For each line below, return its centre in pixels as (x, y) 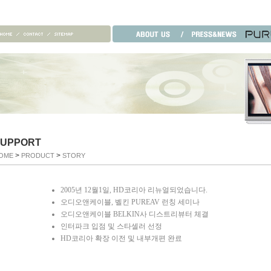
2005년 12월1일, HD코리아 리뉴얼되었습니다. (134, 190)
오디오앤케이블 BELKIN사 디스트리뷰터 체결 (135, 214)
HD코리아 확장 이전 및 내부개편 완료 (121, 238)
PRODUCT (39, 155)
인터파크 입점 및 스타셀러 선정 (111, 226)
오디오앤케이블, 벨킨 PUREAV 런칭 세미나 (130, 202)
